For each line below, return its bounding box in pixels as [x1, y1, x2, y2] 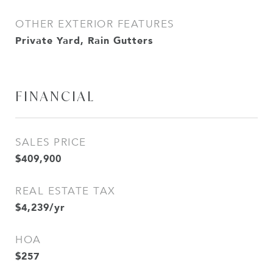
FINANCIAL [15, 88, 95, 105]
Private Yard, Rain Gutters [15, 32, 153, 48]
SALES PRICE [15, 136, 87, 149]
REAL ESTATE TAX [15, 185, 116, 197]
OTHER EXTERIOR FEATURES [15, 18, 174, 30]
